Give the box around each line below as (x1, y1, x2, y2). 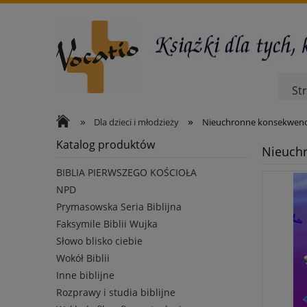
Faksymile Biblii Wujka (56, 217, 158, 231)
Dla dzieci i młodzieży (94, 116, 180, 128)
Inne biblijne (56, 269, 114, 282)
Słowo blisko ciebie (56, 234, 143, 248)
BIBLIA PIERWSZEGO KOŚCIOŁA (56, 166, 197, 180)
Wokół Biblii (56, 251, 110, 265)
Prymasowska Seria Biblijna (56, 200, 182, 214)
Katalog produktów (56, 137, 155, 152)
